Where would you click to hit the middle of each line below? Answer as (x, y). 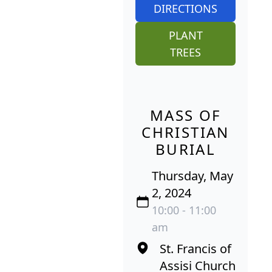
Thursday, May (193, 175)
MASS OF (185, 115)
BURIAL (185, 149)
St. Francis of (195, 248)
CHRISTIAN (185, 132)
